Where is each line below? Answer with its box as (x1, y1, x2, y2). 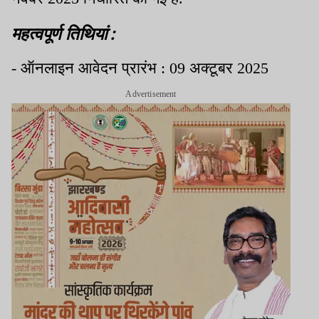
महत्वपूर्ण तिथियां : (11, 21, 116, 45)
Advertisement (125, 89, 177, 100)
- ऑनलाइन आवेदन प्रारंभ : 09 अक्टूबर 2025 (11, 59, 268, 78)
